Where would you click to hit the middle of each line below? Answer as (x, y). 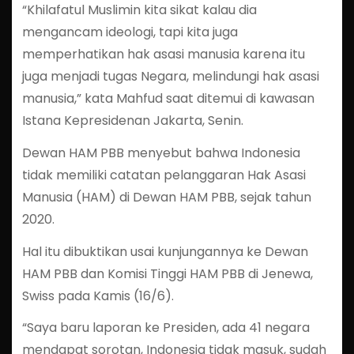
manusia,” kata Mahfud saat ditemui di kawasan (168, 99)
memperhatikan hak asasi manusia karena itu (163, 55)
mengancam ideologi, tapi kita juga (130, 32)
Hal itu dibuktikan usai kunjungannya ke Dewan (165, 251)
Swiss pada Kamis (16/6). (98, 296)
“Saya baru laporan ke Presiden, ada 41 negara (166, 328)
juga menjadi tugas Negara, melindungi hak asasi (170, 77)
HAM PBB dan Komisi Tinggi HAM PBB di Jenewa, (167, 273)
